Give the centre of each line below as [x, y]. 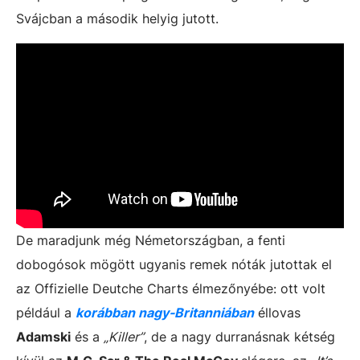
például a [46, 312]
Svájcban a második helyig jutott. [117, 18]
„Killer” [124, 336]
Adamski [43, 336]
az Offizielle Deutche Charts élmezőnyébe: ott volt [171, 288]
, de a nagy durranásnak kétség [239, 336]
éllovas [277, 312]
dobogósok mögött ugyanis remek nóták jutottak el [174, 264]
